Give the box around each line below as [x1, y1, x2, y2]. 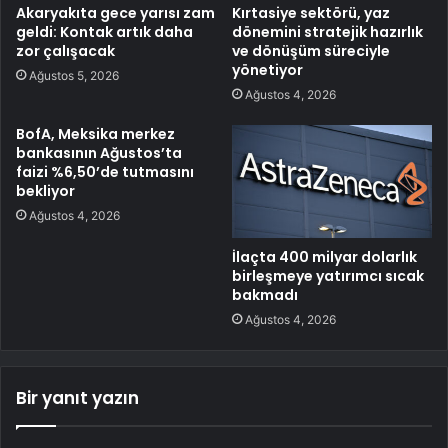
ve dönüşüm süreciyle [232, 41, 390, 62]
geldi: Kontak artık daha [16, 22, 193, 43]
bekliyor [16, 181, 75, 202]
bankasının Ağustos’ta [16, 143, 182, 164]
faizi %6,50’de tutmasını [16, 162, 194, 183]
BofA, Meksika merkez [16, 124, 175, 145]
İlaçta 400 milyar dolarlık [232, 247, 417, 268]
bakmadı [232, 285, 298, 306]
